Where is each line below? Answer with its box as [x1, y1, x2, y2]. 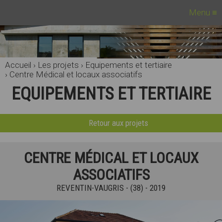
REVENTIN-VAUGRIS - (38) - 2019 [56, 183, 166, 193]
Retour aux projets [89, 118, 148, 128]
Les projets [38, 60, 79, 70]
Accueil [5, 60, 31, 70]
